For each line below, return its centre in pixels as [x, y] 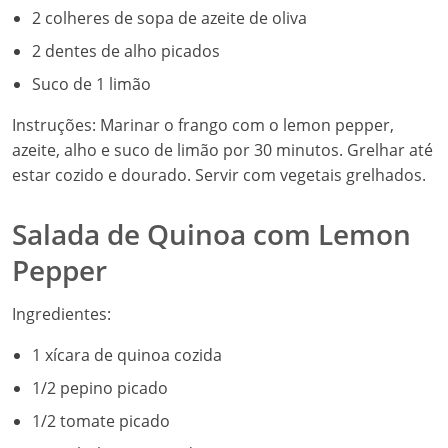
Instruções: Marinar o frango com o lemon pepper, [203, 125]
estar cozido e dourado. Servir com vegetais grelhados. [219, 175]
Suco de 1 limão [91, 84]
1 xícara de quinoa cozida [127, 355]
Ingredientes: [61, 314]
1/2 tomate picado [101, 421]
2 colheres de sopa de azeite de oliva [169, 18]
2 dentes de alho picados [126, 51]
